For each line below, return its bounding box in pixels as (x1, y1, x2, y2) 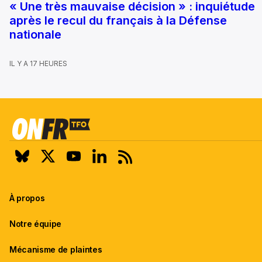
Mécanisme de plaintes (9, 244, 102, 254)
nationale (9, 27, 61, 42)
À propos (9, 192, 45, 203)
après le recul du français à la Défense (9, 13, 227, 27)
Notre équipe (9, 218, 62, 229)
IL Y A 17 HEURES (9, 58, 67, 68)
